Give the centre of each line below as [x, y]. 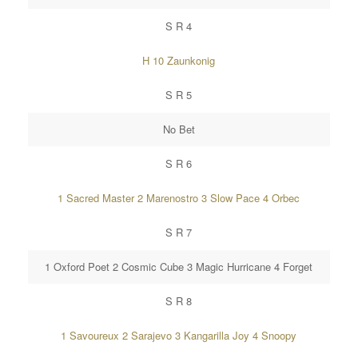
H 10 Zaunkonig [179, 60]
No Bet [179, 129]
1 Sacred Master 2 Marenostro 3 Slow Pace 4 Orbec [179, 198]
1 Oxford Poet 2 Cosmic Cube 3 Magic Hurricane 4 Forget [179, 267]
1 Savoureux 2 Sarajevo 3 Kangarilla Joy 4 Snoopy [179, 335]
